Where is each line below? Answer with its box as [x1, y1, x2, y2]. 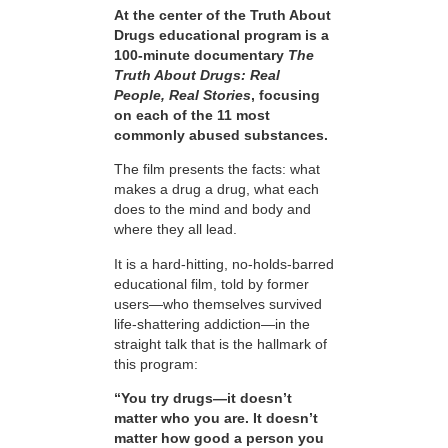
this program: [114, 355, 198, 372]
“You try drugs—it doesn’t [114, 390, 292, 407]
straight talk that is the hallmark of [114, 335, 327, 352]
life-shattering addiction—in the [114, 315, 310, 332]
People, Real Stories [114, 87, 251, 104]
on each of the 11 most [114, 107, 270, 124]
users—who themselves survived [114, 295, 322, 312]
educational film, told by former [114, 275, 309, 292]
